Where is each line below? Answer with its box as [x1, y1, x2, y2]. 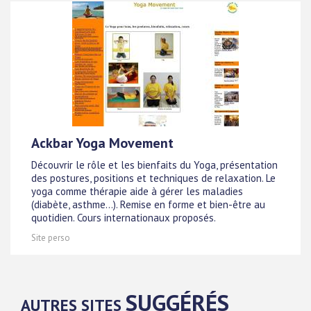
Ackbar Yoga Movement [31, 134, 174, 152]
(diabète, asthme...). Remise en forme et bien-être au [31, 198, 265, 212]
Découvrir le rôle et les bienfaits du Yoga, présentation [31, 158, 278, 172]
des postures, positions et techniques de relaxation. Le [31, 171, 276, 185]
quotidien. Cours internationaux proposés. [31, 211, 216, 225]
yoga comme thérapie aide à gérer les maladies [31, 185, 243, 199]
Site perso [31, 232, 70, 244]
